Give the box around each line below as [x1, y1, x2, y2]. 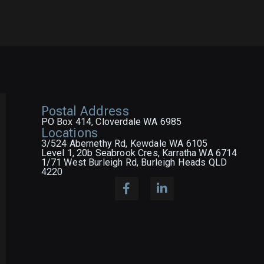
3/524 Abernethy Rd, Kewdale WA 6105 [41, 138, 208, 149]
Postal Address [41, 104, 129, 118]
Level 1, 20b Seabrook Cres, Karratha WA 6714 [41, 147, 237, 159]
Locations [41, 126, 98, 140]
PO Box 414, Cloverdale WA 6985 [41, 116, 182, 127]
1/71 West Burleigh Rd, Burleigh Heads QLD [41, 157, 227, 168]
